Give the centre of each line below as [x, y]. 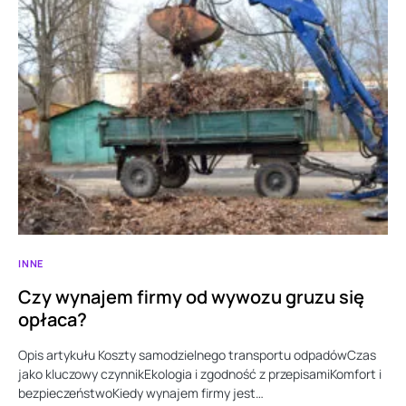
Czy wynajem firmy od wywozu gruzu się [191, 297]
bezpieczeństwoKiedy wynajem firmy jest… [141, 393]
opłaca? [53, 320]
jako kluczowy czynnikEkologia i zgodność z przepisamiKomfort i [200, 374]
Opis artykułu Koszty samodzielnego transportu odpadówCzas [197, 355]
